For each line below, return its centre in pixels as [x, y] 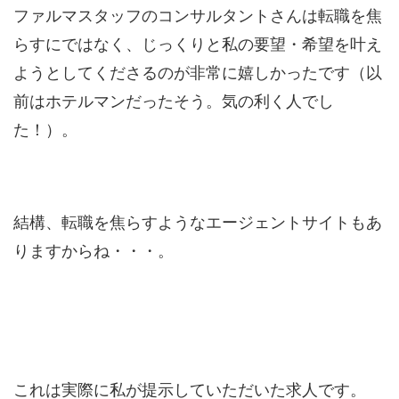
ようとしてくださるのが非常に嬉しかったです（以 [198, 72]
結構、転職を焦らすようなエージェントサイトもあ [198, 222]
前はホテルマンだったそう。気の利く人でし [174, 101]
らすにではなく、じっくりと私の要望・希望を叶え [198, 44]
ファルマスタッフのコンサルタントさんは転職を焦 [198, 15]
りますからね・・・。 [94, 250]
